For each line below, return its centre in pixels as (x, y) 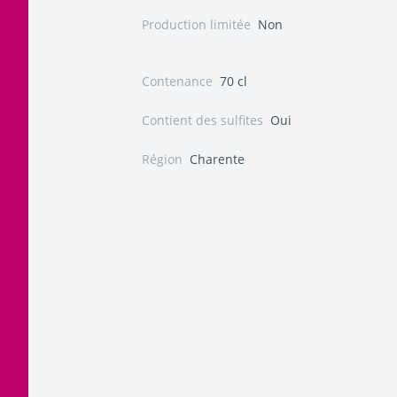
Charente (217, 159)
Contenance (177, 81)
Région (162, 159)
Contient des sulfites (202, 120)
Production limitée (196, 24)
